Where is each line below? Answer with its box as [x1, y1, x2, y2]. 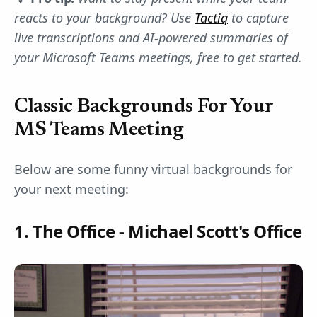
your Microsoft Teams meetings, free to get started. [14, 48, 302, 66]
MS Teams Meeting [14, 120, 183, 140]
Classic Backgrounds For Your [14, 96, 273, 117]
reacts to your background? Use [14, 8, 195, 26]
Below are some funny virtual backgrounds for [14, 160, 292, 178]
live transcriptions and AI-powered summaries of [14, 28, 288, 46]
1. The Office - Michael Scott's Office [14, 219, 302, 243]
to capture [228, 8, 289, 26]
